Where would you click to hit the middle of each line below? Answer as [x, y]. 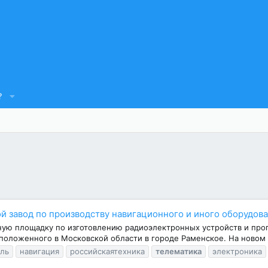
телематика [179, 252]
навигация [39, 252]
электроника [237, 252]
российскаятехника [107, 252]
